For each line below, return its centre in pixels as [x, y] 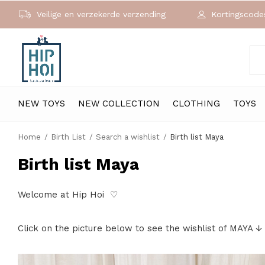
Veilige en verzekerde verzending [100, 14]
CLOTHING [196, 103]
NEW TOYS [41, 103]
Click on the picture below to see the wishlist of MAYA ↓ [140, 228]
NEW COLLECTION [119, 103]
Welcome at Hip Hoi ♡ [69, 195]
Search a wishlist [128, 137]
